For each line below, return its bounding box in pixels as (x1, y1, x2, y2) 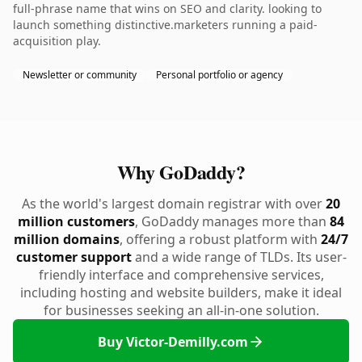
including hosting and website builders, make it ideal (20, 284, 342, 301)
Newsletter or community (23, 68, 137, 82)
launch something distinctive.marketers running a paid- (13, 17, 318, 32)
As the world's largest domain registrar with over (22, 195, 326, 213)
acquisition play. (13, 33, 101, 48)
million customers (18, 213, 135, 230)
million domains (14, 230, 120, 248)
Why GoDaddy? (116, 158, 246, 186)
